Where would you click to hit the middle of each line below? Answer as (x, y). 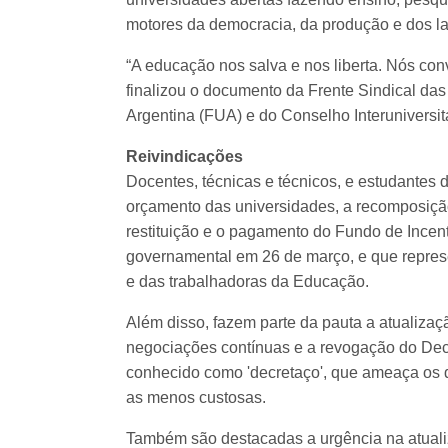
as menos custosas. (198, 398)
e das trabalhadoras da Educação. (249, 282)
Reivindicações (186, 157)
